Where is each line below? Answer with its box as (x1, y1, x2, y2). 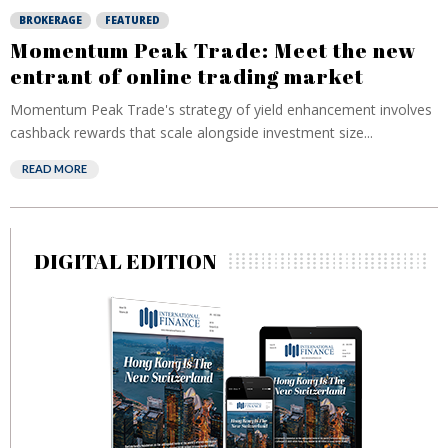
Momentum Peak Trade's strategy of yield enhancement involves (10, 100, 432, 119)
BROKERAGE (19, 13, 82, 27)
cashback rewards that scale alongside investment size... (10, 123, 373, 142)
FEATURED (105, 13, 160, 27)
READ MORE (22, 162, 87, 175)
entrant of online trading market (10, 62, 364, 90)
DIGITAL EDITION (34, 247, 217, 275)
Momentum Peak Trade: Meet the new (10, 36, 417, 64)
